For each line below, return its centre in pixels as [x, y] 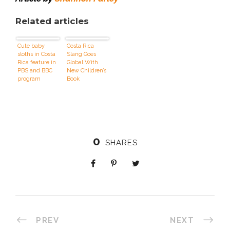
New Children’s [87, 70]
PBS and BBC [35, 70]
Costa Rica [80, 46]
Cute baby [31, 46]
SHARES [121, 142]
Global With [82, 62]
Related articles [52, 21]
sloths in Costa [36, 54]
